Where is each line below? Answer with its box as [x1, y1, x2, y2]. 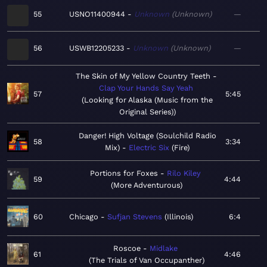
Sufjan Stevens [107, 212, 162, 222]
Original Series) [119, 107, 173, 117]
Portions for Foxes [90, 169, 158, 178]
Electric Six [129, 143, 169, 153]
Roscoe [113, 244, 141, 253]
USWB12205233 [69, 44, 124, 53]
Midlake [150, 244, 178, 253]
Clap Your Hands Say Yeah [99, 83, 193, 93]
